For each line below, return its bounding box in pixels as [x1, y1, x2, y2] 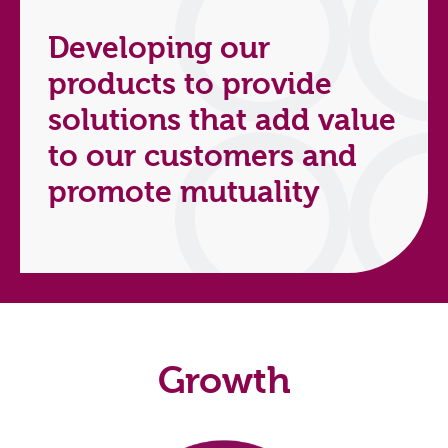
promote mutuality [48, 175, 320, 211]
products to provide [48, 67, 332, 103]
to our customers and [48, 139, 357, 175]
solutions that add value [48, 103, 396, 139]
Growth [157, 360, 291, 403]
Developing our [48, 31, 270, 67]
